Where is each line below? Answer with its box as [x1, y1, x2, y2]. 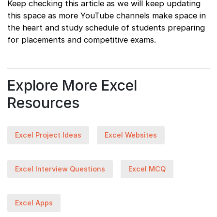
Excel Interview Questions [15, 164, 105, 173]
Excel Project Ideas [15, 130, 81, 139]
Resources [7, 93, 79, 111]
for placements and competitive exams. [7, 34, 156, 45]
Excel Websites [105, 130, 157, 139]
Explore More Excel [7, 76, 137, 94]
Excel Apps [15, 198, 53, 207]
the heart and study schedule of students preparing [7, 22, 205, 32]
